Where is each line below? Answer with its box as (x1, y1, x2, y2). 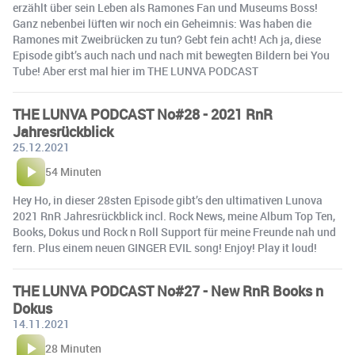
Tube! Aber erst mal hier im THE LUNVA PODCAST (13, 63, 258, 79)
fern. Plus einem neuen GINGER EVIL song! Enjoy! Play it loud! (13, 240, 317, 256)
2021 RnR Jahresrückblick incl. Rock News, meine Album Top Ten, (13, 208, 335, 224)
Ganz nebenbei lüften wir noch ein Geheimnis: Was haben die (13, 16, 311, 32)
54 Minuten (45, 164, 101, 180)
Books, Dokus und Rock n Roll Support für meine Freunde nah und (13, 224, 336, 240)
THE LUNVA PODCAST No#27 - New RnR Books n (13, 281, 323, 301)
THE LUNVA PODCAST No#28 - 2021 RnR (13, 105, 273, 124)
